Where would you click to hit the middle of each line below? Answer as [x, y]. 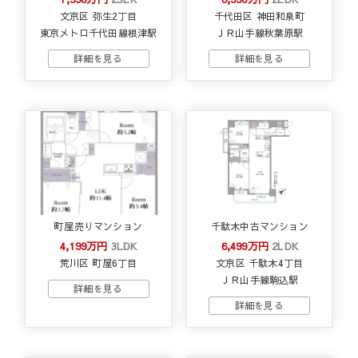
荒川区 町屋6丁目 [98, 263]
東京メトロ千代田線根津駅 [98, 32]
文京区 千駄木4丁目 [260, 263]
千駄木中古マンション [259, 226]
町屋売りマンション [99, 226]
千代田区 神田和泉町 [259, 16]
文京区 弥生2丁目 [98, 16]
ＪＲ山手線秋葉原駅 [259, 32]
